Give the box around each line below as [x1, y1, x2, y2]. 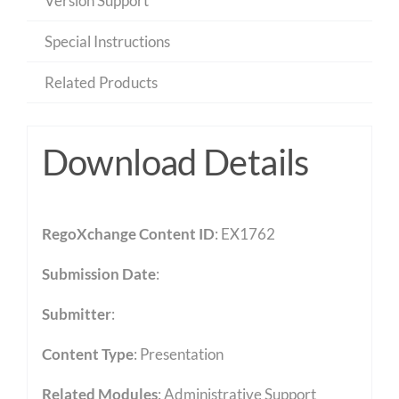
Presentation [139, 344, 224, 363]
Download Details [41, 140, 309, 183]
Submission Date [41, 264, 156, 283]
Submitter [41, 304, 111, 323]
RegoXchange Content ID [41, 224, 215, 243]
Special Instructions [44, 32, 170, 51]
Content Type [41, 344, 134, 363]
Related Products [44, 73, 158, 92]
